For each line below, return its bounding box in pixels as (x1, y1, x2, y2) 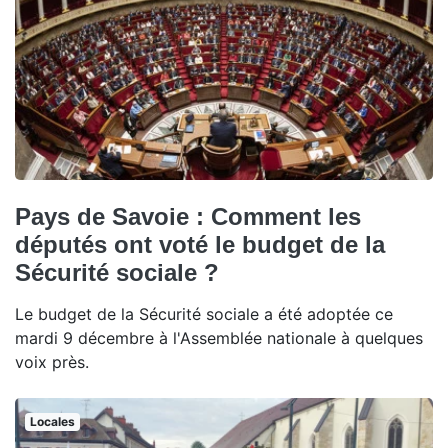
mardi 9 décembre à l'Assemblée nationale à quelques (15, 328, 423, 349)
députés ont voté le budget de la (15, 231, 385, 259)
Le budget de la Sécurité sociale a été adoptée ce (15, 304, 393, 325)
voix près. (15, 352, 89, 373)
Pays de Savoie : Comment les (15, 203, 361, 231)
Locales (29, 414, 75, 430)
